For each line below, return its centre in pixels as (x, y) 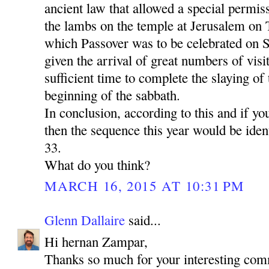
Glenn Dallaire (85, 219)
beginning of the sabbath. (113, 95)
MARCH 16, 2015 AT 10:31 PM (144, 185)
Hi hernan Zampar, (96, 241)
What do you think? (98, 164)
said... (143, 219)
